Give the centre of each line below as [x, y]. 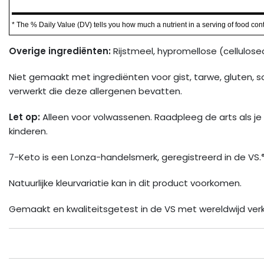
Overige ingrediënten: [61, 51]
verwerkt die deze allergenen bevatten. [95, 91]
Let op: [24, 117]
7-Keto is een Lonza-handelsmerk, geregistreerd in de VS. [135, 157]
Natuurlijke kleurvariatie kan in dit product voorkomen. [125, 183]
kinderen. [28, 131]
